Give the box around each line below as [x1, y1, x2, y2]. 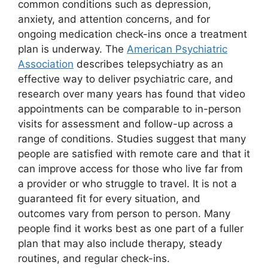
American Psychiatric [127, 43, 227, 56]
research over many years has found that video [18, 88, 245, 100]
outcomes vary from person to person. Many [18, 208, 230, 220]
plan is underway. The [18, 43, 127, 56]
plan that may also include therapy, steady [18, 237, 222, 250]
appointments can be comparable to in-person [18, 103, 241, 115]
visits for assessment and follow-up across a [18, 118, 233, 130]
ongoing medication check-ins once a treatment [18, 28, 247, 41]
